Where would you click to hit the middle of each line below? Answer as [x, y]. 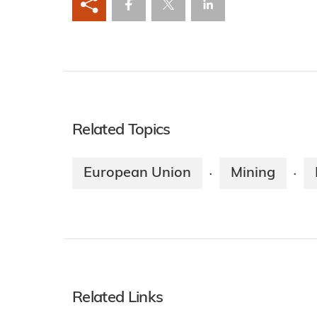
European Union [137, 173]
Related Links [118, 298]
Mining [253, 173]
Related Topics [121, 130]
